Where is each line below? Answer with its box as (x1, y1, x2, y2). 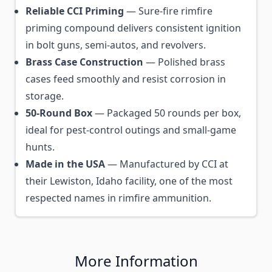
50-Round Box (25, 106, 92, 120)
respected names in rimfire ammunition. (25, 191, 211, 205)
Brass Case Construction (25, 55, 143, 69)
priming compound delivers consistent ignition (25, 21, 241, 35)
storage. (25, 89, 64, 103)
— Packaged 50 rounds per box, (92, 106, 241, 120)
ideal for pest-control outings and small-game (25, 123, 236, 137)
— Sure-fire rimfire (124, 4, 212, 18)
